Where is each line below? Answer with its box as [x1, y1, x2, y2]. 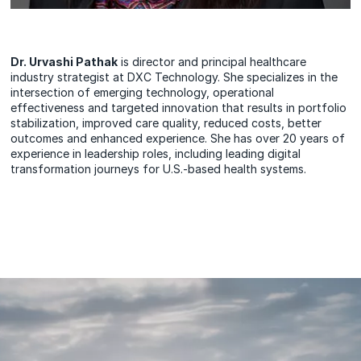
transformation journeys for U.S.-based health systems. [10, 162, 307, 176]
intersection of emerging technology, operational [10, 85, 275, 100]
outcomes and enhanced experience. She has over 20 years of [10, 131, 346, 146]
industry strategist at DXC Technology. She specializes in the [10, 70, 338, 85]
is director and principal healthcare [118, 55, 307, 69]
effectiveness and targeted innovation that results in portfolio [10, 101, 347, 115]
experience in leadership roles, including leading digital [10, 147, 301, 161]
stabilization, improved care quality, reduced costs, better [10, 116, 322, 131]
